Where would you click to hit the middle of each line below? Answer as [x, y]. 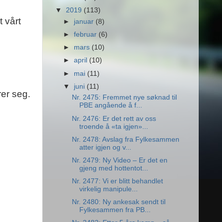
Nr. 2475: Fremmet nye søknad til [124, 98]
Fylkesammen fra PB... [115, 210]
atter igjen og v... [105, 147]
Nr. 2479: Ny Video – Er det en [119, 160]
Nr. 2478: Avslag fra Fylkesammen [125, 139]
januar [85, 22]
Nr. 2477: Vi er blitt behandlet [117, 181]
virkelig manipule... [108, 189]
